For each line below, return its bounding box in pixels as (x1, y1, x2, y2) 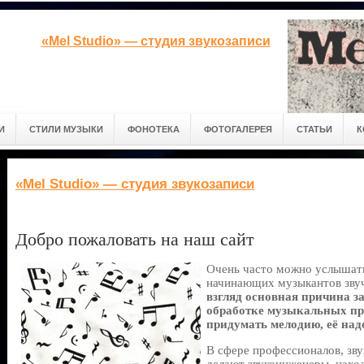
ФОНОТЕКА (128, 124, 180, 134)
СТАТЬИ (297, 124, 332, 134)
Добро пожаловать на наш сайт (15, 229, 254, 249)
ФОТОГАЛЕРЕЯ (204, 124, 272, 134)
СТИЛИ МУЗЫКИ (29, 124, 103, 134)
